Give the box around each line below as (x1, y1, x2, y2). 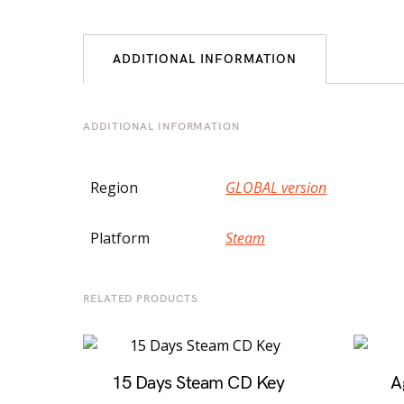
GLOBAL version (225, 178, 326, 197)
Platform (90, 228, 150, 248)
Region (90, 178, 138, 197)
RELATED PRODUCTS (83, 292, 198, 306)
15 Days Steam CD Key (112, 372, 285, 394)
